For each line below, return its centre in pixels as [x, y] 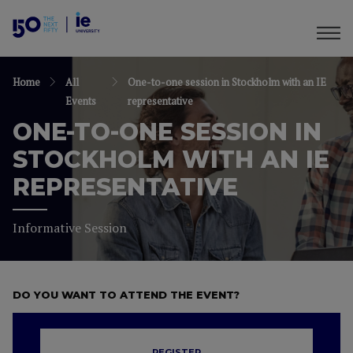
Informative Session [70, 228]
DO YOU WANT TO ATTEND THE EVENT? [126, 295]
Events [81, 101]
